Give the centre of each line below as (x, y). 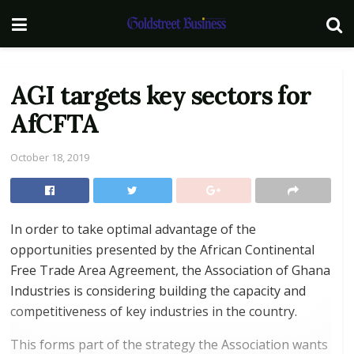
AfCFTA (55, 124)
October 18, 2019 (50, 157)
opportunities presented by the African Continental (162, 249)
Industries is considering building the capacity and (158, 290)
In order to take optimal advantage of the (133, 229)
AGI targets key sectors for (161, 95)
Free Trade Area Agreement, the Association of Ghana (170, 270)
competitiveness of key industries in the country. (154, 311)
